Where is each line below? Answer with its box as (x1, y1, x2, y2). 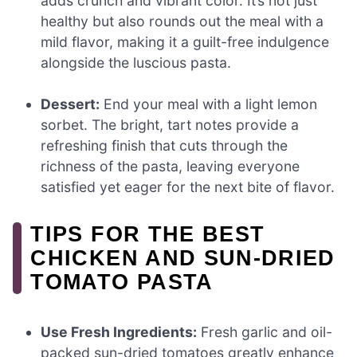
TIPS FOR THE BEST (30, 221, 265, 246)
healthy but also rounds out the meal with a (41, 12, 324, 29)
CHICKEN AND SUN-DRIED (30, 245, 335, 270)
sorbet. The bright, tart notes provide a (41, 116, 300, 133)
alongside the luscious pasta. (41, 53, 232, 71)
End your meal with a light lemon (100, 95, 318, 112)
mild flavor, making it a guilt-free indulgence (41, 33, 330, 50)
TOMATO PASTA (30, 269, 214, 294)
